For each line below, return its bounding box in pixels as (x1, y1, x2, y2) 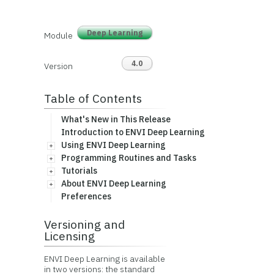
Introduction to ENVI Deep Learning (61, 127, 205, 138)
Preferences (61, 191, 111, 202)
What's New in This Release (61, 114, 171, 125)
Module (43, 30, 73, 41)
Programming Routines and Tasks (61, 152, 196, 163)
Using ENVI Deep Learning (61, 139, 166, 150)
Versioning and (43, 217, 125, 232)
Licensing (43, 228, 95, 243)
